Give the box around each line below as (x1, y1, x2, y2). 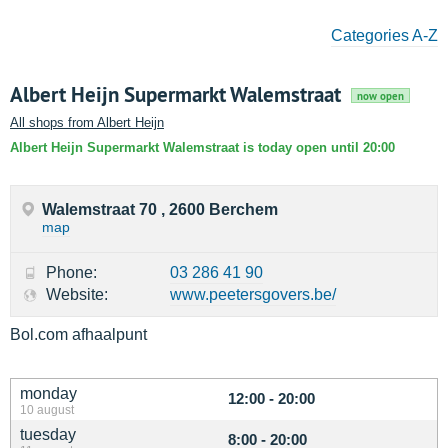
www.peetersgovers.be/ (170, 286, 336, 303)
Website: (46, 286, 108, 303)
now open (357, 89, 404, 103)
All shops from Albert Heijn (10, 115, 164, 130)
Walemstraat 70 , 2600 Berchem (42, 201, 278, 218)
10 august (20, 403, 74, 416)
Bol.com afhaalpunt (10, 326, 147, 343)
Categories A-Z (331, 27, 438, 44)
